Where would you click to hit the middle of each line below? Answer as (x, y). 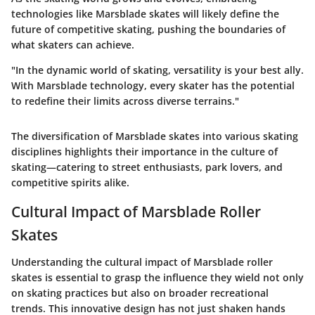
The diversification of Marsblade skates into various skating (155, 136)
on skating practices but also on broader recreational (140, 292)
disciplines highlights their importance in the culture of (144, 152)
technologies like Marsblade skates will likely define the (145, 14)
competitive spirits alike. (70, 183)
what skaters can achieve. (73, 45)
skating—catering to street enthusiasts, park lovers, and (147, 167)
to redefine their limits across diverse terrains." (125, 101)
